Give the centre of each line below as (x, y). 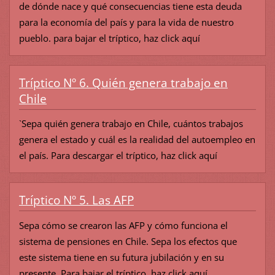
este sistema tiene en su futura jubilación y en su (121, 257)
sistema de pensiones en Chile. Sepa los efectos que (128, 241)
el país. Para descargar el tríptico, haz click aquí (118, 156)
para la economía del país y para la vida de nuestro (126, 22)
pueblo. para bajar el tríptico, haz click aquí (109, 38)
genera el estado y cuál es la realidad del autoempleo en (137, 140)
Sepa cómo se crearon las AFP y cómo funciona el (123, 225)
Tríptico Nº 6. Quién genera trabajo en (123, 83)
